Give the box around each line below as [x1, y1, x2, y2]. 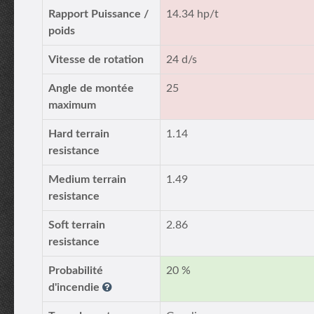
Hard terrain [48, 128, 109, 139]
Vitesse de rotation [48, 54, 144, 65]
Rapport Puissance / [48, 8, 149, 20]
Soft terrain [48, 219, 105, 231]
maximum [48, 100, 96, 111]
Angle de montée [48, 83, 134, 94]
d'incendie [48, 282, 102, 293]
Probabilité [48, 265, 103, 276]
